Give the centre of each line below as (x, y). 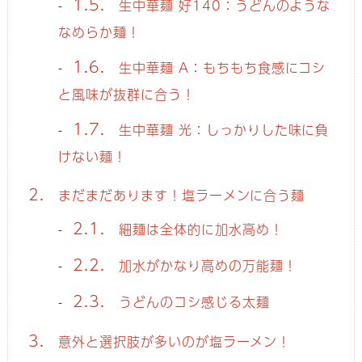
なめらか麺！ (100, 32)
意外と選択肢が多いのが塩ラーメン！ (173, 341)
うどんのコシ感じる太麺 (192, 301)
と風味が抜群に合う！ (127, 95)
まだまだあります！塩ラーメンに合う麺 (179, 196)
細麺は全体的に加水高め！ (199, 229)
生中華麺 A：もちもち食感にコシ (220, 68)
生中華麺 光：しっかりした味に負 (222, 130)
